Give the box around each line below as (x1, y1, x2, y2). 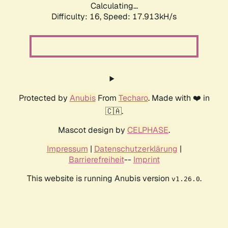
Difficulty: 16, (51, 11, 103, 22)
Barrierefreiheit (68, 154, 124, 165)
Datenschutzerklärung (94, 144, 178, 155)
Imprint (133, 154, 160, 165)
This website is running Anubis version (26, 173, 172, 184)
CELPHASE (127, 125, 168, 136)
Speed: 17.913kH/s (103, 11, 177, 22)
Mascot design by (58, 125, 127, 136)
